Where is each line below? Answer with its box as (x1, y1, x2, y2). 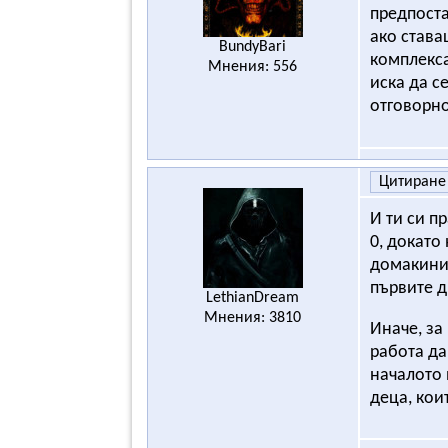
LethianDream (206, 289, 300, 306)
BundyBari (219, 38, 287, 55)
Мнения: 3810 (204, 309, 302, 326)
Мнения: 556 (208, 58, 298, 75)
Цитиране (378, 173, 446, 190)
